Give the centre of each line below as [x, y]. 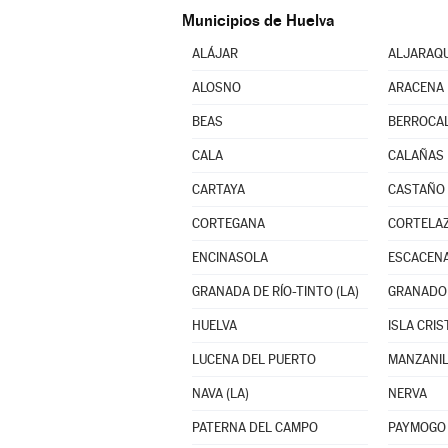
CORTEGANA [228, 223]
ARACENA [415, 87]
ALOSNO [216, 87]
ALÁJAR [214, 53]
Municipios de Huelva [258, 20]
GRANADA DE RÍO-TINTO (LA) [275, 291]
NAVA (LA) [220, 393]
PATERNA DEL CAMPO [254, 427]
